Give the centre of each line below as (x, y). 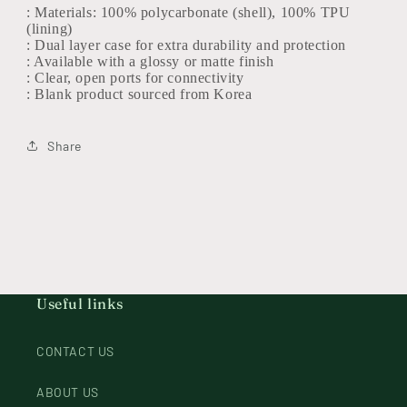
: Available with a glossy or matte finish (150, 61)
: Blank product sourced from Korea (139, 94)
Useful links (80, 303)
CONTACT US (75, 351)
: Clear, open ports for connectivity (135, 78)
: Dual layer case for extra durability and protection (186, 45)
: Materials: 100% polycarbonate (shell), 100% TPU (189, 12)
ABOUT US (68, 392)
